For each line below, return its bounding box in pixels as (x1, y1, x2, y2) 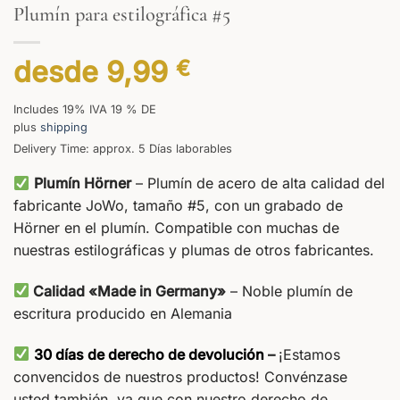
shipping (40, 121, 87, 134)
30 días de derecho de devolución (34, 345, 265, 363)
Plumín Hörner (34, 174, 132, 192)
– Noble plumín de (226, 281, 354, 300)
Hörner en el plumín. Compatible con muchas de (13, 219, 339, 237)
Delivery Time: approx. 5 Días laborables (13, 142, 232, 155)
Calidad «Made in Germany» (29, 281, 227, 300)
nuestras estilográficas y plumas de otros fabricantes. (13, 241, 374, 259)
